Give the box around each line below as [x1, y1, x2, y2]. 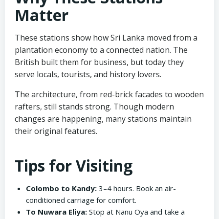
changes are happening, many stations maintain [15, 113, 192, 124]
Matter [15, 4, 68, 25]
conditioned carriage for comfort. [25, 195, 136, 205]
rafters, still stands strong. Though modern [15, 101, 174, 112]
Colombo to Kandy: [25, 183, 97, 193]
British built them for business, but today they [15, 56, 184, 67]
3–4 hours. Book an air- [96, 183, 176, 193]
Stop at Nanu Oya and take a [87, 206, 185, 217]
